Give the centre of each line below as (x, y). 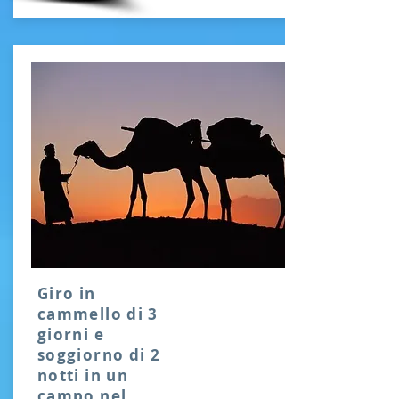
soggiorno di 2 (99, 355)
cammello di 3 (98, 314)
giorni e (71, 334)
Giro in (67, 293)
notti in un (83, 375)
